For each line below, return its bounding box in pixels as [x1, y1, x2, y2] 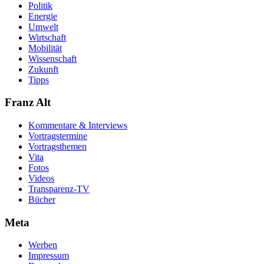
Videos [28, 173, 54, 183]
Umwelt [28, 21, 58, 32]
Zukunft [28, 64, 58, 74]
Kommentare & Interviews [28, 120, 127, 130]
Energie [28, 11, 57, 21]
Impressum [28, 250, 69, 261]
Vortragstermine [28, 130, 87, 141]
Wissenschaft [28, 53, 77, 64]
